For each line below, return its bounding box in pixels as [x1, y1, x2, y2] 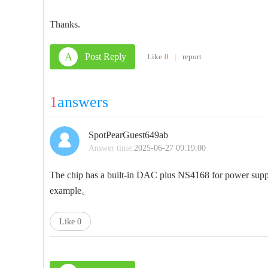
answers [57, 93, 108, 111]
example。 [50, 185, 91, 196]
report [182, 52, 202, 61]
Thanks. [50, 19, 80, 29]
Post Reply [85, 51, 126, 62]
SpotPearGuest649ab [89, 130, 168, 140]
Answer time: [89, 144, 134, 153]
